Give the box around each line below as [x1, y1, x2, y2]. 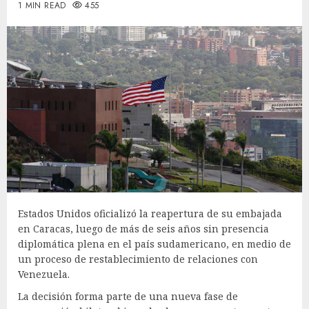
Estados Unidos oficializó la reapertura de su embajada [18, 206, 282, 220]
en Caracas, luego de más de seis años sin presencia [18, 221, 269, 235]
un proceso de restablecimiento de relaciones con [18, 252, 258, 266]
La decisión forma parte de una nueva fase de [18, 289, 238, 303]
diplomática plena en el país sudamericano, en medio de [18, 237, 291, 250]
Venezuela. [18, 267, 70, 281]
